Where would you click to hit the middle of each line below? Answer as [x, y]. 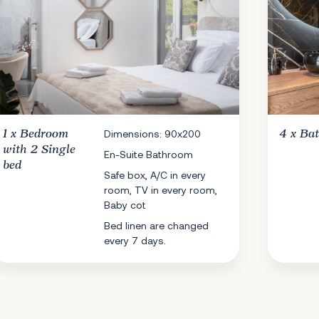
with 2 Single [39, 150]
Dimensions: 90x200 [153, 134]
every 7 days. [135, 240]
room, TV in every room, [161, 190]
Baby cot [125, 205]
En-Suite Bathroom [149, 154]
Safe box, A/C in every [155, 175]
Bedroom [44, 134]
